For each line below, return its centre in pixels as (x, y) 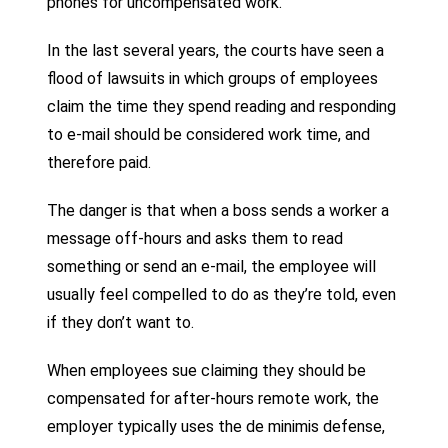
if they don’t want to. (121, 322)
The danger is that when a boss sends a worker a (218, 210)
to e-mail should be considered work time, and (209, 134)
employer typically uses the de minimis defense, (216, 426)
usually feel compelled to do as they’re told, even (222, 294)
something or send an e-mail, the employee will (212, 266)
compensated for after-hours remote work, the (213, 398)
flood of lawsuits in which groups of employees (213, 78)
